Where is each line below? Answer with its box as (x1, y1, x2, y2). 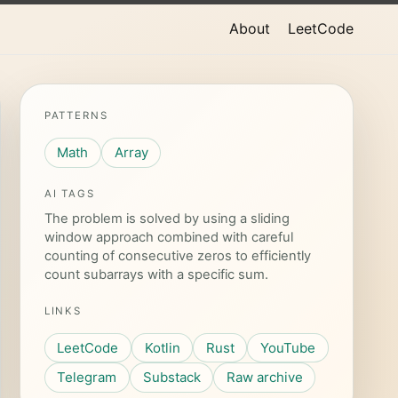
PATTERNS (44, 109, 108, 123)
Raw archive (226, 369, 303, 386)
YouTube (259, 338, 315, 356)
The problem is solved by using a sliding (44, 211, 290, 227)
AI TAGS (44, 187, 95, 201)
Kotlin (144, 338, 180, 356)
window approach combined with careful (44, 229, 293, 246)
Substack (142, 369, 201, 386)
